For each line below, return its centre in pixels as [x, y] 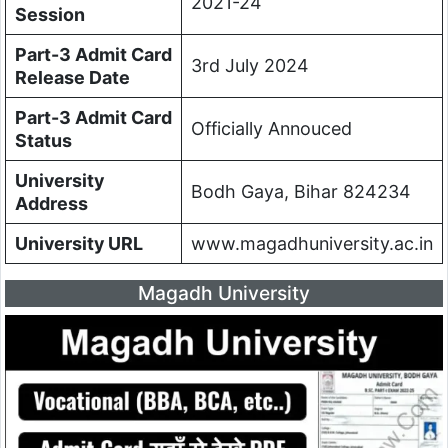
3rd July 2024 [249, 65]
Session [49, 14]
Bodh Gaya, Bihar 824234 [300, 191]
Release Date [72, 77]
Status [43, 140]
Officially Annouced [271, 128]
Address [51, 203]
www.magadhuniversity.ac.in [311, 243]
